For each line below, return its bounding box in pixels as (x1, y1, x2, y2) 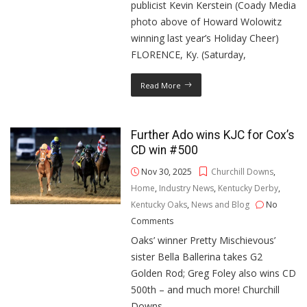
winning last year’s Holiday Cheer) (131, 32, 280, 45)
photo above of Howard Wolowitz (131, 15, 282, 28)
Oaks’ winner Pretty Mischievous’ (131, 234, 276, 247)
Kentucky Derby (218, 182, 279, 194)
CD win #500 (131, 143, 199, 157)
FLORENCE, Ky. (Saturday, (131, 48, 247, 61)
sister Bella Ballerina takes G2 (131, 250, 263, 263)
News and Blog (191, 199, 250, 210)
